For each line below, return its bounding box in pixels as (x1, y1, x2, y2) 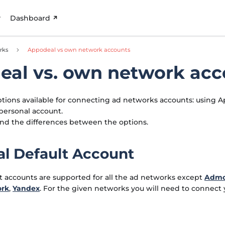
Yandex (13, 183, 40, 193)
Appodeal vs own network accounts (28, 46, 131, 53)
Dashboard (10, 13, 51, 23)
